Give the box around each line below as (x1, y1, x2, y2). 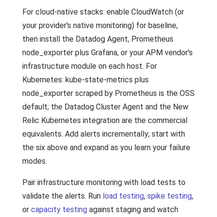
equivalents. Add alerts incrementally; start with (22, 129, 185, 139)
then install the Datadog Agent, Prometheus (22, 34, 173, 44)
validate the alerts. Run (22, 191, 103, 201)
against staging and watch (87, 205, 178, 214)
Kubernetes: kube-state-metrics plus (22, 75, 149, 84)
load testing (103, 191, 144, 201)
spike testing (147, 191, 192, 201)
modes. (22, 156, 47, 166)
